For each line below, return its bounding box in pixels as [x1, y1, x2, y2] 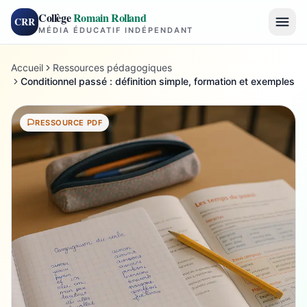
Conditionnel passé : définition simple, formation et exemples [21, 75, 295, 87]
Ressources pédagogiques [53, 62, 172, 73]
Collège [38, 9, 73, 25]
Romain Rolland [73, 9, 147, 25]
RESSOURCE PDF [35, 118, 103, 127]
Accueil [11, 62, 43, 73]
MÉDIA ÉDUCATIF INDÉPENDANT [38, 25, 194, 35]
